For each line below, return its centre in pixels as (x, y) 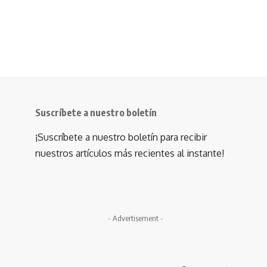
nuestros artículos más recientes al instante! (130, 153)
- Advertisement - (136, 218)
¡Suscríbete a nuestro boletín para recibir (121, 137)
